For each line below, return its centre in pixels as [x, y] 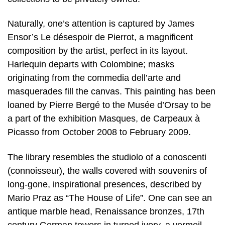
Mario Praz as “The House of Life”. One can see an [110, 198]
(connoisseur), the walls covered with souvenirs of [107, 171]
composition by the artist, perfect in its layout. [98, 51]
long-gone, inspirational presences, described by [104, 184]
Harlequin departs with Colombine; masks [91, 65]
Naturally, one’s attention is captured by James [101, 24]
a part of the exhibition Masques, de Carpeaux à [104, 119]
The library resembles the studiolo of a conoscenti [107, 157]
